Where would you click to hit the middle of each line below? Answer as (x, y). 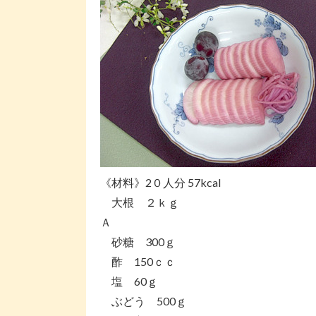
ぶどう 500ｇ (144, 300)
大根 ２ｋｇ (140, 202)
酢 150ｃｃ (138, 261)
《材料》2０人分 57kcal (160, 182)
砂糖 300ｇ (138, 241)
